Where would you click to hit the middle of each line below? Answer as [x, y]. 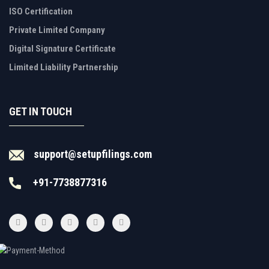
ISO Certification [41, 11]
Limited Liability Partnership [64, 67]
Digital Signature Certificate [62, 49]
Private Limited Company [57, 30]
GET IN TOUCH [41, 111]
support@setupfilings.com [93, 154]
